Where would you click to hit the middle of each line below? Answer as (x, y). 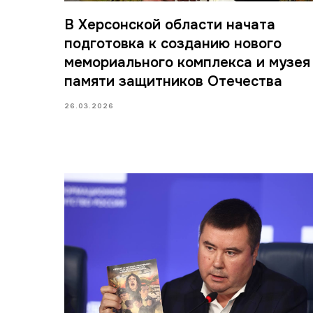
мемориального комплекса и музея (187, 62)
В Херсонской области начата (170, 24)
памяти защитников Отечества (173, 81)
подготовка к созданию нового (173, 43)
